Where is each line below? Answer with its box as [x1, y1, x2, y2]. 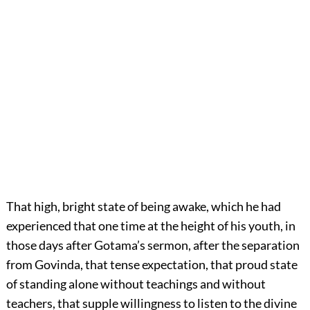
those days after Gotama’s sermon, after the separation [6, 237, 300, 253]
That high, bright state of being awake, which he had [6, 199, 281, 215]
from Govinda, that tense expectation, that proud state [6, 257, 298, 273]
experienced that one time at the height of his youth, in [6, 218, 295, 234]
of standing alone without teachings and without [6, 276, 266, 292]
